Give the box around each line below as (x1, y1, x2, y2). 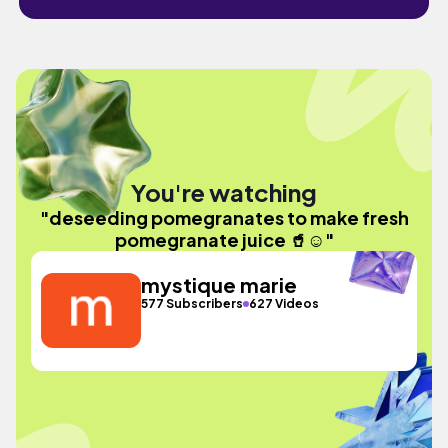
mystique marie (141, 272, 298, 297)
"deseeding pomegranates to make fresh (39, 205, 409, 229)
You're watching (131, 176, 317, 207)
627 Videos (249, 296, 320, 311)
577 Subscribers (141, 296, 244, 311)
